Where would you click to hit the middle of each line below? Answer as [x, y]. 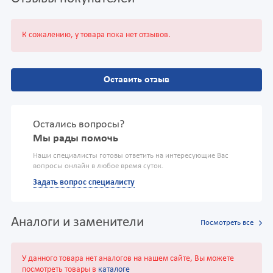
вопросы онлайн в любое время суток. [98, 167]
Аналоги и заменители [77, 223]
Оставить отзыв [136, 80]
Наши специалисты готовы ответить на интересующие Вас [131, 156]
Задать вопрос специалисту [84, 183]
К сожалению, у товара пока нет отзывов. [96, 35]
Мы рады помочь [76, 139]
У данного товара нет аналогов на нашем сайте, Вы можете [128, 259]
